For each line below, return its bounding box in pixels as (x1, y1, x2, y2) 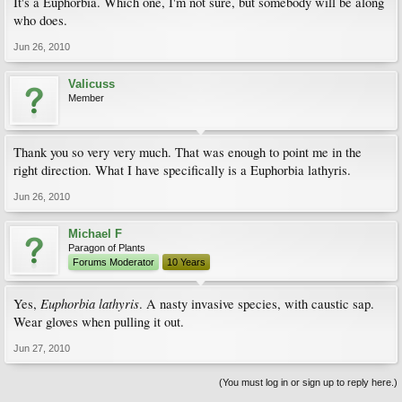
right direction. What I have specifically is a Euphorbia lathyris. (13, 162, 351, 179)
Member (68, 92, 104, 103)
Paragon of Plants (68, 242, 145, 253)
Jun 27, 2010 (13, 343, 70, 354)
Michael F (68, 227, 122, 240)
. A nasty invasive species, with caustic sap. (139, 295, 374, 312)
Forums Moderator (73, 257, 154, 267)
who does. (13, 12, 67, 29)
